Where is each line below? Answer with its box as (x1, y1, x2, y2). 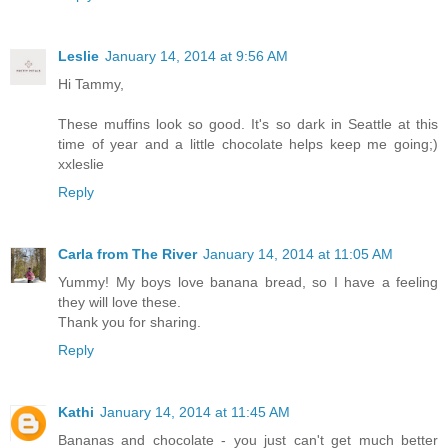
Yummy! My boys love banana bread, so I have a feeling (58, 273, 438, 290)
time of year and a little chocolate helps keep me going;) (58, 135, 438, 152)
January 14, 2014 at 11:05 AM (203, 245, 393, 262)
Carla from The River (58, 245, 197, 262)
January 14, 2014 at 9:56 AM (105, 47, 288, 64)
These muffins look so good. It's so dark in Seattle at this (58, 115, 438, 132)
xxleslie (58, 155, 104, 172)
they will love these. (58, 293, 181, 310)
